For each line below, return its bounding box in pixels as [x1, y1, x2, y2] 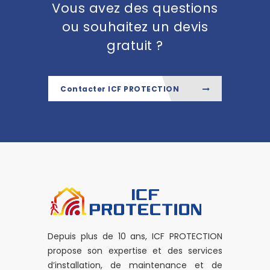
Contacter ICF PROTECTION [60, 83, 181, 94]
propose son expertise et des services [48, 244, 222, 257]
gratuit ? [107, 36, 163, 54]
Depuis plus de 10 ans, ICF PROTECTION [48, 230, 222, 242]
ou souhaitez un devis [61, 17, 209, 36]
